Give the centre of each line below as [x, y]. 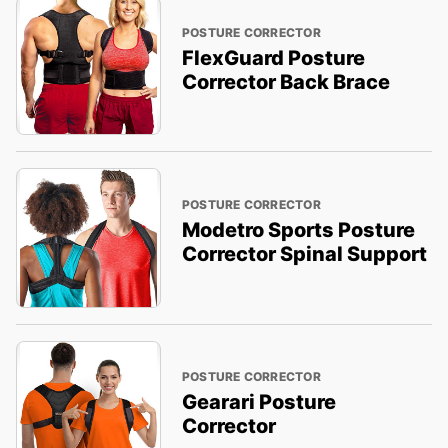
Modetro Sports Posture [298, 229]
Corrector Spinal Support [304, 253]
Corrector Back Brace [285, 81]
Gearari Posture [258, 402]
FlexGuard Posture [273, 57]
